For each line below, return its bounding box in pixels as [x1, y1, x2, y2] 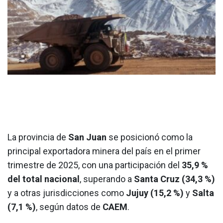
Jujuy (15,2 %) [126, 188, 184, 199]
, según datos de [36, 202, 103, 213]
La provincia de [7, 132, 68, 143]
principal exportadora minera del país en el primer [7, 146, 201, 157]
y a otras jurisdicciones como [7, 188, 126, 199]
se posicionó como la [107, 132, 193, 143]
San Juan [68, 132, 107, 143]
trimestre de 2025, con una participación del [7, 160, 182, 171]
